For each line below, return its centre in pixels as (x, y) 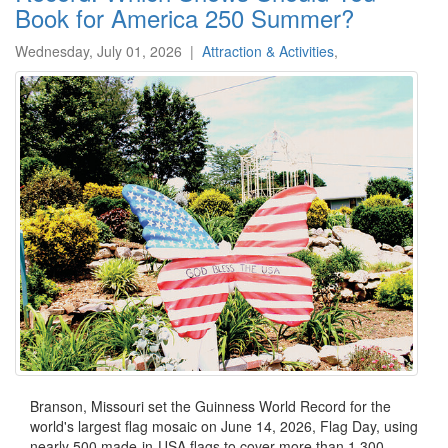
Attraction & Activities (268, 50)
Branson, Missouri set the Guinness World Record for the (210, 405)
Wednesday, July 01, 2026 (98, 50)
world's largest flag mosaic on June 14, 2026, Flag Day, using (224, 425)
